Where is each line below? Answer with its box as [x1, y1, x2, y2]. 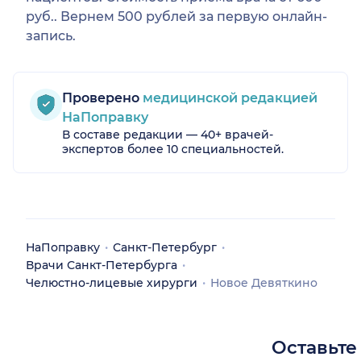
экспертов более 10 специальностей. [62, 142, 284, 157]
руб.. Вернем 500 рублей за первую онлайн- [26, 9, 327, 25]
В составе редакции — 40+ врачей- [62, 127, 273, 143]
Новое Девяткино [210, 276, 317, 291]
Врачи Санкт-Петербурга [26, 258, 177, 273]
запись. [26, 28, 76, 44]
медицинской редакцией [139, 90, 317, 106]
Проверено [62, 90, 139, 106]
